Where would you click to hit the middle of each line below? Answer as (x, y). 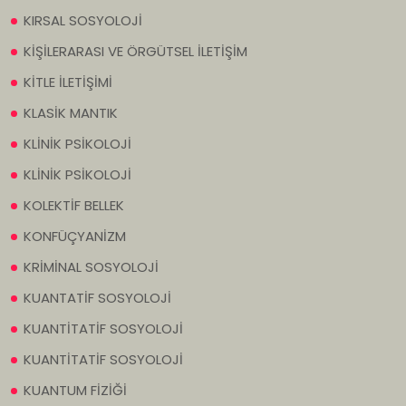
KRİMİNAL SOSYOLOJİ (91, 267)
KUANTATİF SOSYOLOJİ (97, 298)
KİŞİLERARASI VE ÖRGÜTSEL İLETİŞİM (135, 52)
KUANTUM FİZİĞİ (75, 391)
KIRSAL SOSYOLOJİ (83, 21)
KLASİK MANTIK (71, 113)
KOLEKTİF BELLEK (74, 206)
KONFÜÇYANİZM (75, 237)
